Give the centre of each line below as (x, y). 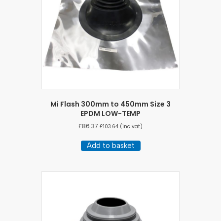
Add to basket (110, 145)
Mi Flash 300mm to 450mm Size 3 (110, 104)
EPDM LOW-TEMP (110, 113)
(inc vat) (130, 126)
